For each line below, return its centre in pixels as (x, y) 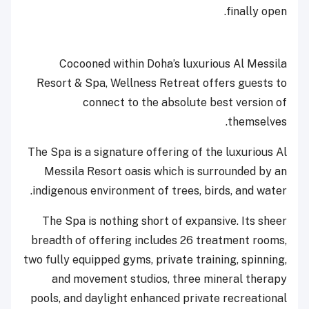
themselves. (257, 122)
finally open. (257, 12)
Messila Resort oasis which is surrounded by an (166, 172)
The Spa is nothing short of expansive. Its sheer (165, 221)
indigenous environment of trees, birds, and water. (160, 191)
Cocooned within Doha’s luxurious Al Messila (173, 64)
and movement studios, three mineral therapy (169, 279)
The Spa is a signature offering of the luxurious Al (157, 152)
